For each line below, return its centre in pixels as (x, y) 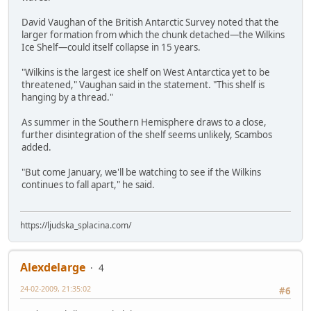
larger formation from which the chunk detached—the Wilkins (153, 34)
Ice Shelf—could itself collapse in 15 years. (111, 47)
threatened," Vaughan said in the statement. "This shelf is (143, 84)
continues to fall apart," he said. (88, 184)
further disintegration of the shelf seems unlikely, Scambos (147, 134)
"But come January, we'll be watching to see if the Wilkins (141, 172)
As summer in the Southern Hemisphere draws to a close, (144, 122)
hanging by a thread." (67, 97)
